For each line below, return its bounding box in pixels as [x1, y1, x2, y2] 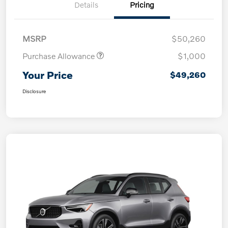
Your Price [22, 69, 73, 81]
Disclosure [22, 88, 46, 95]
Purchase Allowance [22, 51, 97, 61]
